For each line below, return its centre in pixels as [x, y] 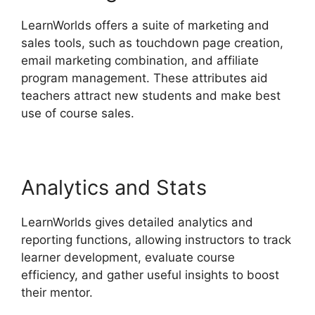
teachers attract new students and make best [151, 96]
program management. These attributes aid [144, 78]
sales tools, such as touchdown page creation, [152, 43]
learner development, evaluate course [128, 258]
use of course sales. [78, 114]
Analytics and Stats [114, 188]
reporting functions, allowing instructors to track [156, 240]
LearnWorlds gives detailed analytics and [137, 223]
